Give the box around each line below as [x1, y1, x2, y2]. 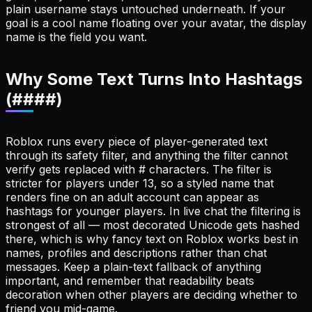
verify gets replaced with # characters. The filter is [6, 162, 272, 177]
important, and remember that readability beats [6, 274, 254, 288]
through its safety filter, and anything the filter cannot [6, 148, 288, 163]
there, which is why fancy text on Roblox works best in [6, 232, 298, 247]
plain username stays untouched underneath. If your [6, 2, 286, 17]
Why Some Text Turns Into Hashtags [6, 69, 302, 90]
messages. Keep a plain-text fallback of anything [6, 260, 261, 274]
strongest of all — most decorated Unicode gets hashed [6, 218, 299, 233]
